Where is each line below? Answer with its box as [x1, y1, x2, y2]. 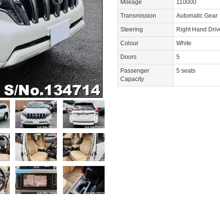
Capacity [120, 76, 144, 82]
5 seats [176, 67, 195, 74]
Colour [120, 40, 138, 47]
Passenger [120, 67, 149, 74]
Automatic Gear [176, 12, 218, 19]
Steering [120, 26, 143, 33]
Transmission [120, 12, 156, 19]
